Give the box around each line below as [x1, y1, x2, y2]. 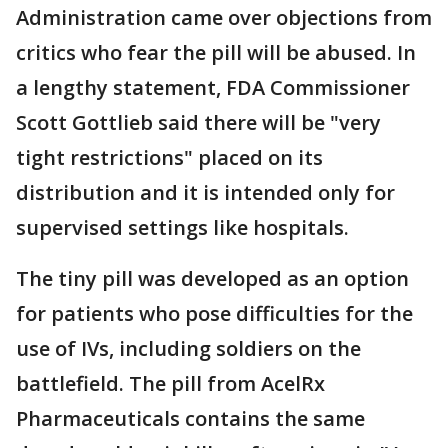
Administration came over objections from [16, 4, 432, 32]
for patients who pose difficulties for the [16, 300, 413, 328]
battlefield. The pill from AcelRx [16, 370, 325, 398]
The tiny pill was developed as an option [16, 265, 409, 293]
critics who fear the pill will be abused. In [16, 39, 416, 67]
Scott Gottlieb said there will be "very [16, 109, 381, 137]
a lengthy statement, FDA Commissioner [16, 74, 410, 102]
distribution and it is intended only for [16, 179, 395, 207]
